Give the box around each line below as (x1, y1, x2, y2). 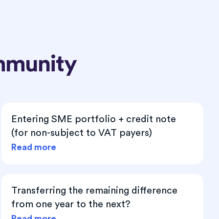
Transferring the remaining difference (11, 185, 177, 196)
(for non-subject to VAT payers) (11, 128, 152, 138)
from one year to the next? (11, 199, 131, 209)
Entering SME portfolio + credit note (11, 114, 176, 124)
